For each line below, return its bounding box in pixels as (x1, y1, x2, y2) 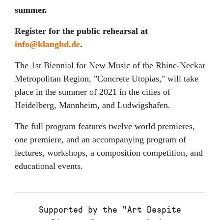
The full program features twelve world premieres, (15, 121, 195, 131)
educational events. (15, 161, 83, 171)
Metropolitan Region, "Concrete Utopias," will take (15, 73, 198, 83)
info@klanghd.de (15, 39, 80, 49)
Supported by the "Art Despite (39, 203, 181, 215)
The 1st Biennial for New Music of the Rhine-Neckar (15, 60, 205, 70)
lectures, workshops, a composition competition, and (15, 147, 203, 158)
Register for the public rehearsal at (15, 26, 148, 36)
